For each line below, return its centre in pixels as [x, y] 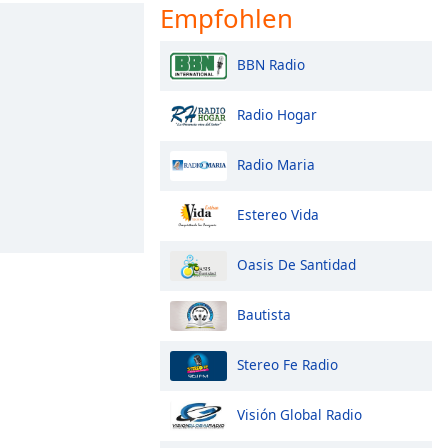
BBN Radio [271, 64]
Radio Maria [276, 164]
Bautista [264, 314]
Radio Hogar [277, 114]
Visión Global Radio [299, 414]
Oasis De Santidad [296, 264]
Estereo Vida [278, 214]
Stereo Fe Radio [287, 364]
